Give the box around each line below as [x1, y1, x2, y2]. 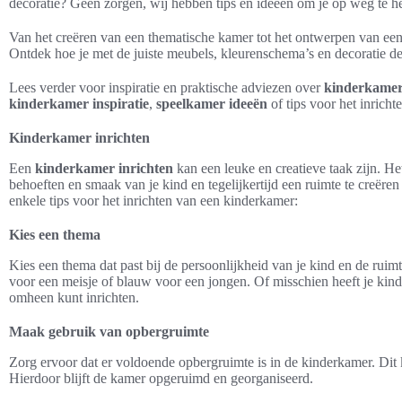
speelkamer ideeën [156, 95, 267, 111]
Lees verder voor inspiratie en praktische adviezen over [9, 79, 324, 95]
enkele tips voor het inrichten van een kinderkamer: [9, 192, 298, 208]
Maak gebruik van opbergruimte [9, 323, 209, 339]
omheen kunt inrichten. [9, 289, 139, 305]
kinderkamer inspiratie [9, 95, 149, 111]
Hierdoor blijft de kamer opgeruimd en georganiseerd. [9, 370, 313, 386]
